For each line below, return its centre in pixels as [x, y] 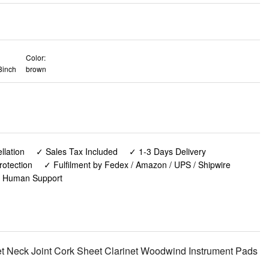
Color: [36, 58]
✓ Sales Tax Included [77, 151]
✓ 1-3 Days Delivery [168, 151]
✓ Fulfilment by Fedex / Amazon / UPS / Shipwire [137, 164]
